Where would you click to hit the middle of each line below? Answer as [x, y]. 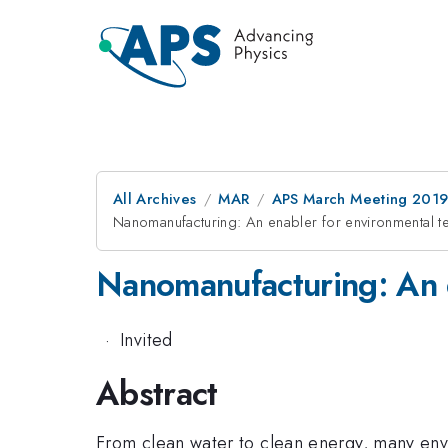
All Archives [155, 199]
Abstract [157, 393]
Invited [146, 339]
